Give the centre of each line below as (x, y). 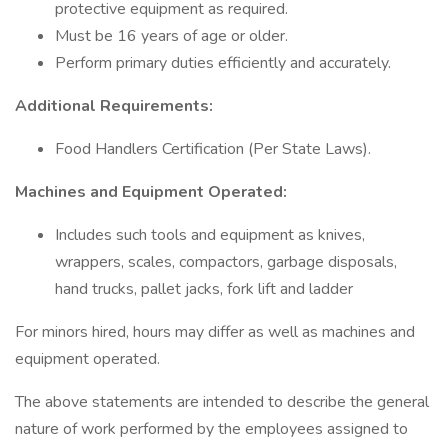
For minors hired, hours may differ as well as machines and (215, 332)
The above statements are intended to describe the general (222, 402)
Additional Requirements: (114, 106)
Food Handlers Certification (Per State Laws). (213, 149)
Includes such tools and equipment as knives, (210, 235)
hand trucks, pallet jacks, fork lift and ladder (204, 289)
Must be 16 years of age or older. (171, 36)
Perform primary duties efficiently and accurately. (223, 63)
